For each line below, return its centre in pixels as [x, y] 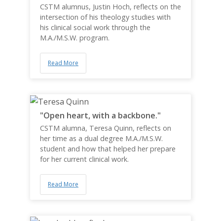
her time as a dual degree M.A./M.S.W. [101, 138]
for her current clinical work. [84, 159]
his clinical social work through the [95, 27]
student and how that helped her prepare [108, 149]
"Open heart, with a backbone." [100, 115]
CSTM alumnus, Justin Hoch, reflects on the [110, 7]
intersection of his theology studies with [105, 17]
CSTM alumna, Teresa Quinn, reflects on [105, 128]
